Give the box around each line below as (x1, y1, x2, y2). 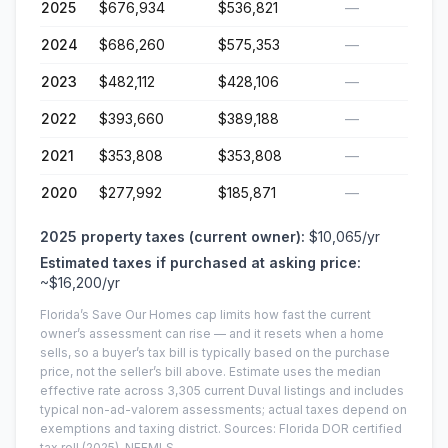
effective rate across (40, 383, 167, 398)
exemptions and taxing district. (40, 421, 221, 436)
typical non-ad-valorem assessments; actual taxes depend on (40, 402, 407, 417)
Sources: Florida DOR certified (224, 421, 402, 436)
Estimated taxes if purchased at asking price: (40, 254, 361, 271)
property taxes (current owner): (81, 228, 305, 245)
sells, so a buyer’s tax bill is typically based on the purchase (40, 345, 390, 360)
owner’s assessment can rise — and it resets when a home (40, 326, 384, 341)
